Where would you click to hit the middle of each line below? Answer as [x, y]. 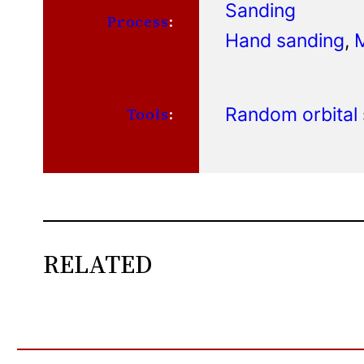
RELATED [98, 264]
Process [138, 22]
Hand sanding [285, 41]
